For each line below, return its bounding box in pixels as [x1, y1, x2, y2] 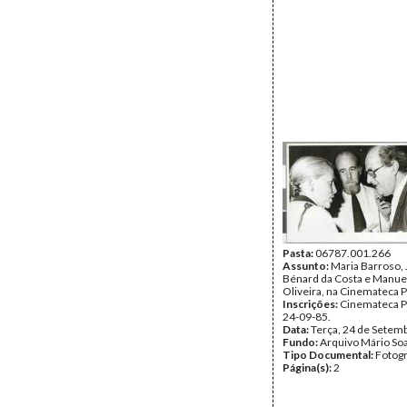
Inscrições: [283, 297, 340, 311]
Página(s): [283, 361, 333, 374]
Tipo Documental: [283, 348, 375, 362]
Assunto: [283, 259, 331, 273]
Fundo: [283, 335, 320, 349]
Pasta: [283, 246, 315, 260]
